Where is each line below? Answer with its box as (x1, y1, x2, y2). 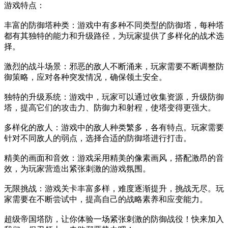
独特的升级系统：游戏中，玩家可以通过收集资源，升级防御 (4, 92, 224, 101)
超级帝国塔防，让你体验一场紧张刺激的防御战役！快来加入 (4, 214, 224, 223)
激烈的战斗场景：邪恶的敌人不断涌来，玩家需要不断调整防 (4, 62, 224, 71)
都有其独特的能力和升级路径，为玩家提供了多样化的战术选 (4, 31, 224, 40)
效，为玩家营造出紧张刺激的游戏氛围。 (4, 164, 151, 173)
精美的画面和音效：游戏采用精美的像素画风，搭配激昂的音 (4, 153, 224, 162)
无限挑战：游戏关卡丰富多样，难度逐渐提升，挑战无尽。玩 (4, 184, 224, 193)
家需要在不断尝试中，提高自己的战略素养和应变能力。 (4, 194, 208, 204)
